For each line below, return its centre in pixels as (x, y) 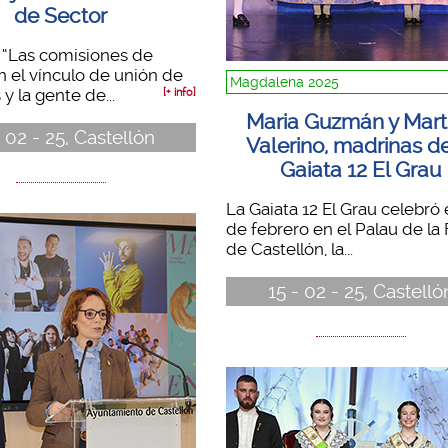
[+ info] (179, 93)
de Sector (61, 16)
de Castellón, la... (289, 249)
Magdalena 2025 (284, 82)
